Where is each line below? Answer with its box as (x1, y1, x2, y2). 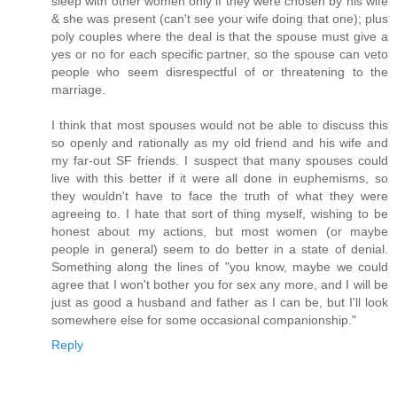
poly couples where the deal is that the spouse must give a (51, 28, 388, 43)
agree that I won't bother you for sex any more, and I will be (51, 276, 388, 292)
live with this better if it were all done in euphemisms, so (51, 170, 388, 185)
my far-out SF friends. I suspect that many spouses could (51, 152, 388, 167)
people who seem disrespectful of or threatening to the (51, 64, 388, 79)
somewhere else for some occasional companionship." (51, 312, 356, 327)
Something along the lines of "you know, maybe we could (51, 259, 388, 274)
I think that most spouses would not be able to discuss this (51, 117, 388, 132)
